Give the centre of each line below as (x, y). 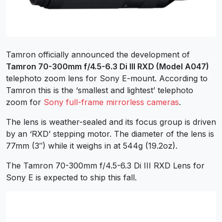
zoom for (25, 102)
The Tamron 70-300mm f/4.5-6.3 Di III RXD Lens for (105, 165)
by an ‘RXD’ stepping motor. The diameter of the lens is (110, 134)
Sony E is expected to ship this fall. (71, 177)
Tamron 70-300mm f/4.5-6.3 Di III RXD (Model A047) (108, 66)
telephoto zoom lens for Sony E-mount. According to (107, 78)
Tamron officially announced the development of (98, 54)
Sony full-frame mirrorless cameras (111, 102)
